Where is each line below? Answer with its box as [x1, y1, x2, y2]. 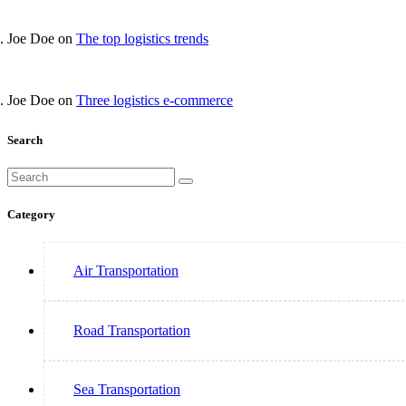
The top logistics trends [76, 31, 208, 47]
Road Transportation [73, 322, 190, 338]
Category [7, 207, 55, 221]
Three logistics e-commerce [76, 92, 233, 109]
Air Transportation [73, 263, 179, 279]
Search [7, 133, 43, 148]
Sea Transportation [73, 382, 180, 398]
